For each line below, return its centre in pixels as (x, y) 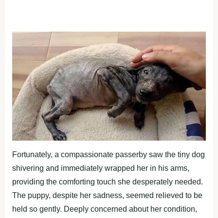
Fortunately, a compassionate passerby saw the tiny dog (109, 155)
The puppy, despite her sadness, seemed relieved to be (107, 196)
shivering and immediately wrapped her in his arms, (101, 168)
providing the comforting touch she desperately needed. (108, 182)
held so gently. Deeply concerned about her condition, (105, 209)
